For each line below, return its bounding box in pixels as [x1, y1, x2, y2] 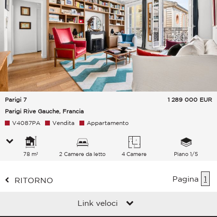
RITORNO [15, 176, 53, 185]
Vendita [52, 120, 75, 126]
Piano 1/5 [174, 151, 199, 157]
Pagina [172, 174, 201, 184]
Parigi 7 [5, 96, 27, 103]
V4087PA [12, 120, 40, 126]
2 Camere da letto [59, 151, 106, 157]
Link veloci [77, 199, 120, 208]
